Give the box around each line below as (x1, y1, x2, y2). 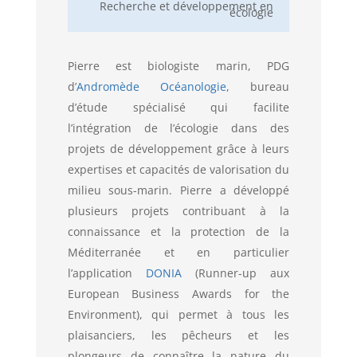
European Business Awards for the (67, 285, 290, 301)
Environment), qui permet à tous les (67, 306, 290, 322)
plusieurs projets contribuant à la (67, 202, 290, 218)
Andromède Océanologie (76, 78, 226, 94)
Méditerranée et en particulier (67, 244, 290, 260)
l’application (67, 265, 146, 280)
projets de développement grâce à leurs (67, 140, 290, 156)
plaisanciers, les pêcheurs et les (67, 327, 290, 343)
